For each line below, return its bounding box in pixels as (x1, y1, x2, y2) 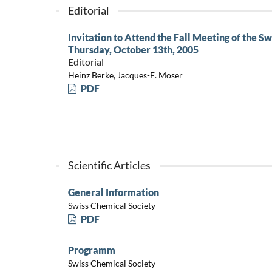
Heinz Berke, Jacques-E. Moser (67, 70, 183, 81)
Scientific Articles (67, 158, 151, 172)
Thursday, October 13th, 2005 (67, 43, 199, 55)
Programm (67, 243, 115, 256)
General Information (67, 186, 159, 198)
